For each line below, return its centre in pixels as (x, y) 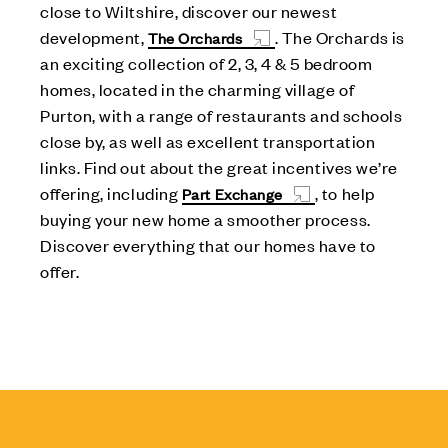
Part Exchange (232, 193)
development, (94, 36)
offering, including (111, 192)
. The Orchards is (339, 36)
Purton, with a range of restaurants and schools (221, 114)
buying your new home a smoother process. (205, 218)
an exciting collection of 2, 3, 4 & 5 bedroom (206, 62)
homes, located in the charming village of (197, 88)
